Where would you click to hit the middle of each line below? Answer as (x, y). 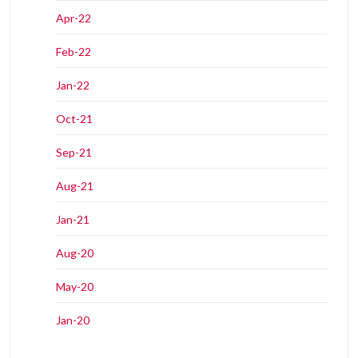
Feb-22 (74, 51)
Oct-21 (74, 118)
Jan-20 (73, 320)
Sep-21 (74, 152)
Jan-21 (73, 219)
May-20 (75, 286)
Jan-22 (73, 85)
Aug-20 (75, 253)
